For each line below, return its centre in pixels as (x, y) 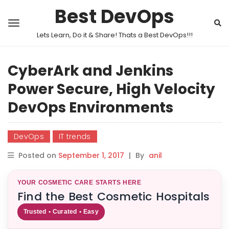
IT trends (75, 136)
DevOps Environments (90, 108)
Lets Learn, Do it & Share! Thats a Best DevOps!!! (114, 35)
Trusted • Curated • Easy (61, 212)
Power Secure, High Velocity (111, 89)
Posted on (38, 155)
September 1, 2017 (91, 155)
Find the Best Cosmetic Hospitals (114, 197)
